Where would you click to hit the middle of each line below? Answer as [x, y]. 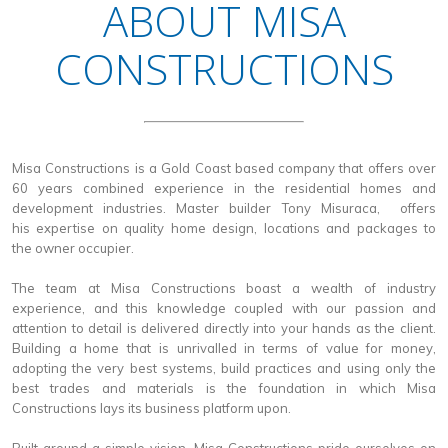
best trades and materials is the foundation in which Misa [224, 388]
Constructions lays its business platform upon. [151, 408]
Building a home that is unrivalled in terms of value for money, [224, 348]
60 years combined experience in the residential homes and [224, 188]
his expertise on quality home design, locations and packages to [224, 228]
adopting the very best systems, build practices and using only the [224, 368]
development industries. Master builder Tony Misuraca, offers [224, 208]
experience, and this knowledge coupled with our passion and [224, 308]
